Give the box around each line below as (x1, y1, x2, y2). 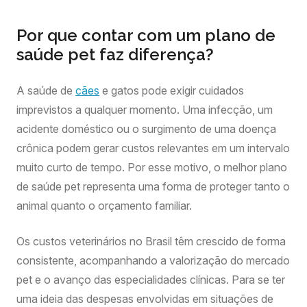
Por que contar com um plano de (16, 25, 275, 45)
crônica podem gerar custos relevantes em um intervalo (16, 141, 290, 155)
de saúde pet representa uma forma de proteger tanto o (16, 180, 290, 193)
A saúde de (16, 84, 75, 97)
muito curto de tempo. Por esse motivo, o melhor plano (16, 160, 287, 174)
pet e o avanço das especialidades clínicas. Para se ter (16, 273, 285, 286)
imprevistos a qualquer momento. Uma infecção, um (16, 103, 273, 116)
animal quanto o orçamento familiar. (16, 199, 192, 212)
